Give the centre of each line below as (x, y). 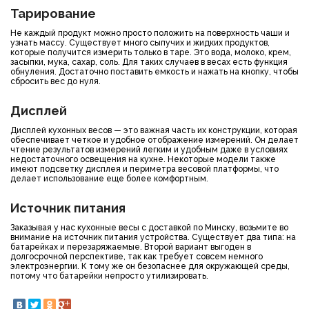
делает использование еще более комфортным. (109, 179)
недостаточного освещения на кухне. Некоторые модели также (143, 159)
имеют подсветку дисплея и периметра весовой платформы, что (144, 169)
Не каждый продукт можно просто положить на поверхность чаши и (150, 33)
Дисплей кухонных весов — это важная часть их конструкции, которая (154, 130)
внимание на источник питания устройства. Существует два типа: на (153, 237)
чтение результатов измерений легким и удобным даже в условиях (149, 150)
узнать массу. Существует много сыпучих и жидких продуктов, (140, 43)
